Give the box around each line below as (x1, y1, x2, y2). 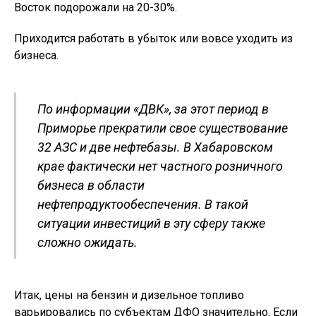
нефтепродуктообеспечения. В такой (37, 197, 248, 212)
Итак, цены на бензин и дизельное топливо (14, 288, 244, 303)
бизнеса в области (37, 178, 145, 193)
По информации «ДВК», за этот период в (37, 102, 269, 117)
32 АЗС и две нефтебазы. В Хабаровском (37, 140, 273, 155)
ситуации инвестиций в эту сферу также (37, 216, 265, 231)
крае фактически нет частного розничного (37, 159, 283, 174)
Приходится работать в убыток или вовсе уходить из (14, 32, 293, 46)
